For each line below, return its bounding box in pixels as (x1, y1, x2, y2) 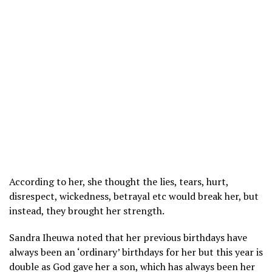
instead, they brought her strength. (9, 203, 165, 217)
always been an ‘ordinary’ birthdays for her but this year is (9, 245, 263, 259)
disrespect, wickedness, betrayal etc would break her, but (9, 189, 259, 203)
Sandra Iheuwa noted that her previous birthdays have (9, 230, 247, 244)
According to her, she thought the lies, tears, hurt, (9, 174, 228, 188)
